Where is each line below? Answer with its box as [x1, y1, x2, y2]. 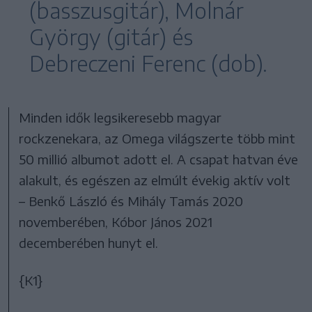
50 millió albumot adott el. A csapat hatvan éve [19, 150, 299, 167]
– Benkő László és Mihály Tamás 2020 [19, 192, 244, 209]
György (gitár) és [29, 23, 193, 50]
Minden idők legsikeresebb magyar [19, 109, 222, 125]
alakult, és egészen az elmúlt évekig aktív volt [19, 171, 291, 188]
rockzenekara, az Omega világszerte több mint [19, 130, 296, 146]
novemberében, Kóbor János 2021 [19, 213, 213, 230]
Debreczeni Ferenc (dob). [29, 49, 267, 77]
